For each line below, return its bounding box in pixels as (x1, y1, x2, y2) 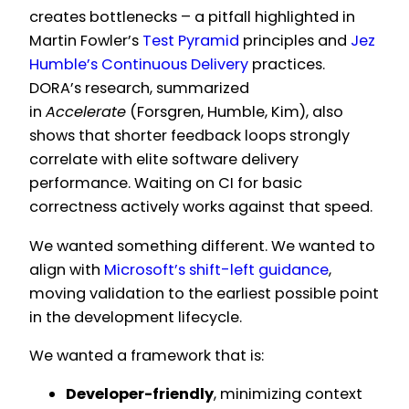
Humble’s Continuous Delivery (29, 54, 248, 76)
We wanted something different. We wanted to (29, 235, 375, 257)
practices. (248, 54, 325, 76)
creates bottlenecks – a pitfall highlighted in (29, 6, 355, 28)
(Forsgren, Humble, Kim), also (126, 101, 343, 123)
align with (29, 258, 104, 280)
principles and (239, 30, 351, 52)
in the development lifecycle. (29, 306, 242, 328)
